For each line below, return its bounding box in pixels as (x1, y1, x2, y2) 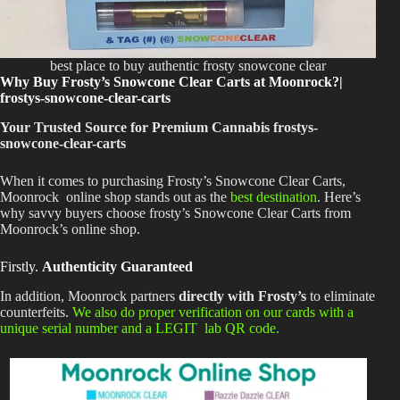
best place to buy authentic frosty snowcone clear (50, 57, 327, 73)
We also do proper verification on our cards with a (72, 304, 354, 320)
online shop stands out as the (59, 188, 230, 204)
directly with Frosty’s (179, 287, 306, 304)
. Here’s (317, 188, 361, 204)
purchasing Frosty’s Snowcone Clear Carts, (98, 172, 346, 188)
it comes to (37, 172, 98, 188)
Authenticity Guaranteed (42, 258, 193, 274)
